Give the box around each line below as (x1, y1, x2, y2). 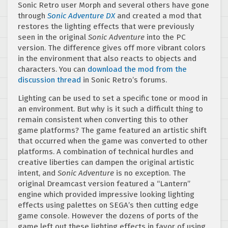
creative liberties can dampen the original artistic (18, 157, 194, 167)
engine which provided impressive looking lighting (18, 189, 194, 199)
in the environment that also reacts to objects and (18, 53, 196, 63)
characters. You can (18, 64, 88, 74)
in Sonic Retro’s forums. (81, 75, 167, 84)
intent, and (18, 168, 58, 178)
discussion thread (18, 75, 81, 84)
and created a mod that (115, 11, 202, 20)
